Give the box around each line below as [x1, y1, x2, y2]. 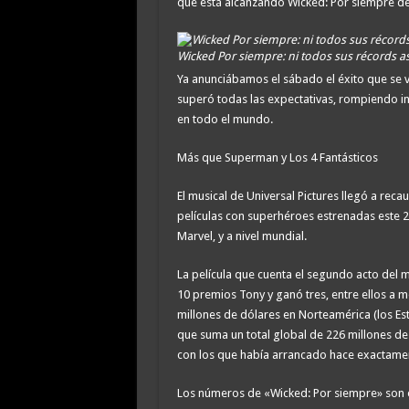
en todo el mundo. [176, 111, 273, 126]
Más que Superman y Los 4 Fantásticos [176, 150, 378, 164]
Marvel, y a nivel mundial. [176, 228, 307, 243]
